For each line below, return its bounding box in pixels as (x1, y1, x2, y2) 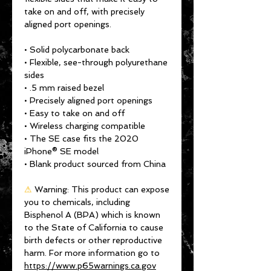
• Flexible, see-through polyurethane (24, 57, 168, 68)
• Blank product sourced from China (24, 159, 166, 169)
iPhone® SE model (24, 146, 99, 157)
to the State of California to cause (24, 223, 163, 233)
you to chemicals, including (24, 197, 130, 207)
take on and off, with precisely (24, 7, 145, 17)
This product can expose (69, 184, 169, 195)
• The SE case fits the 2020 (24, 134, 139, 144)
